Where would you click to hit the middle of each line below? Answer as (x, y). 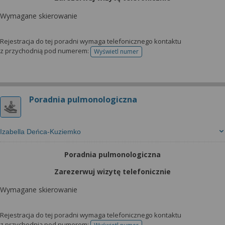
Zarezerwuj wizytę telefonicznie (113, 172)
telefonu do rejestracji (147, 55)
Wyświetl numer (116, 51)
